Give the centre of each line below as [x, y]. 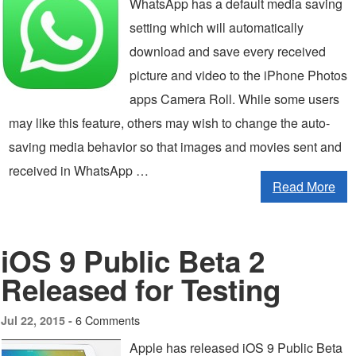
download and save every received [228, 51]
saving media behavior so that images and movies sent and [175, 147]
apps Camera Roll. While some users [234, 99]
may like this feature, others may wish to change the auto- [169, 123]
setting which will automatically [217, 27]
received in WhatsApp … [79, 170]
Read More [304, 186]
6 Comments [108, 320]
